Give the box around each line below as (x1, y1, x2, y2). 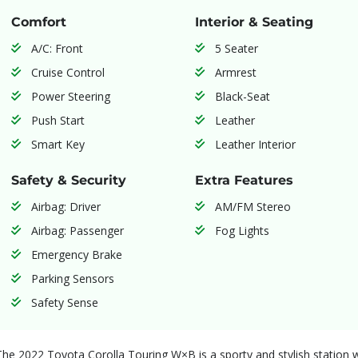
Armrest (214, 64, 257, 80)
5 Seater (214, 40, 258, 56)
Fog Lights (214, 222, 269, 238)
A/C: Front (30, 40, 83, 56)
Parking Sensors (30, 270, 114, 286)
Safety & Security (10, 172, 126, 188)
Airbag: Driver (30, 198, 101, 214)
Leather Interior (214, 136, 296, 152)
